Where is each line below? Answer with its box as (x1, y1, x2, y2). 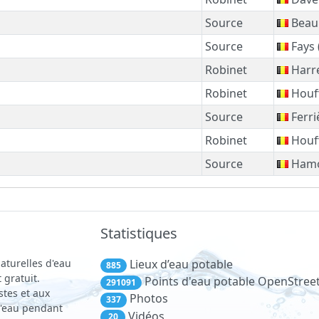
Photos (126, 291, 168, 307)
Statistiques (100, 224, 177, 243)
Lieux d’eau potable (126, 256, 233, 272)
